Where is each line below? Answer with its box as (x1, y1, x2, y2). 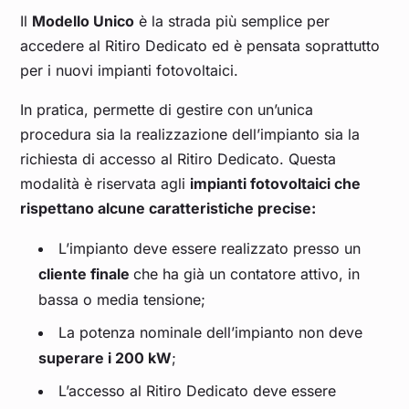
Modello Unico (32, 12, 135, 31)
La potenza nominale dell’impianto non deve (58, 323, 363, 342)
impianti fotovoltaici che (190, 174, 362, 194)
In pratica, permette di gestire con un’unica (20, 100, 314, 120)
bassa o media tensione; (38, 290, 206, 309)
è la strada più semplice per (134, 12, 330, 31)
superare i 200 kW (38, 349, 173, 368)
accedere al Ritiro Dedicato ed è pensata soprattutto (20, 37, 381, 56)
